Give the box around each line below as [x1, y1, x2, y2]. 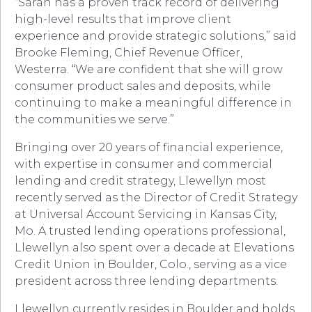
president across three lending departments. [15, 274, 278, 288]
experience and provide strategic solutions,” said [15, 29, 297, 42]
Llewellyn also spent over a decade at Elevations [15, 240, 294, 254]
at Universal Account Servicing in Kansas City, [15, 207, 276, 221]
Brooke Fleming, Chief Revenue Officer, [15, 45, 242, 59]
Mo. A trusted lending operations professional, [15, 224, 286, 237]
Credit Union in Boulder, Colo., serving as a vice [15, 257, 287, 271]
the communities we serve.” [15, 112, 174, 126]
